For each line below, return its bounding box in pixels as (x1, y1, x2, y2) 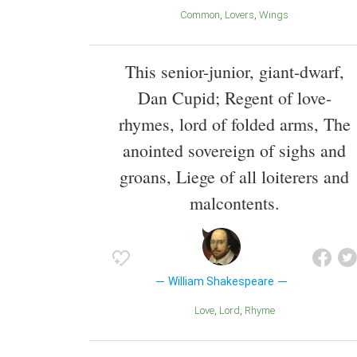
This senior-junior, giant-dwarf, (124, 59, 344, 83)
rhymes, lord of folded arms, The (118, 112, 351, 135)
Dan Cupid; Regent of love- (137, 85, 331, 109)
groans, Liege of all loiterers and (120, 164, 349, 188)
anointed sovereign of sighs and (123, 138, 346, 162)
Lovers (230, 9, 254, 22)
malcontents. (189, 190, 280, 214)
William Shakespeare (168, 274, 275, 288)
